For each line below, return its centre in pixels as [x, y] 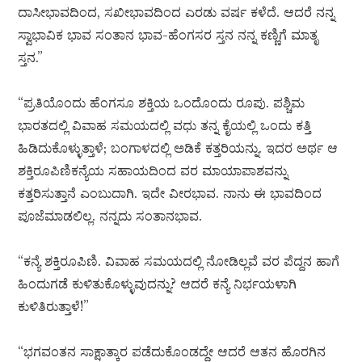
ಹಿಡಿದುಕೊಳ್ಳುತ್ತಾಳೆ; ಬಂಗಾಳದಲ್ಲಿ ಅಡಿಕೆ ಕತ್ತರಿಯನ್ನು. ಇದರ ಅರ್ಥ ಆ [178, 148]
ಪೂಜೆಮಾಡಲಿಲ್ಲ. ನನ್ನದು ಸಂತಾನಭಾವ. [110, 216]
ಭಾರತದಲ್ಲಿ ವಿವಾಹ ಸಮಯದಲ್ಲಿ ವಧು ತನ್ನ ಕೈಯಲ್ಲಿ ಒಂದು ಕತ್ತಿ [165, 126]
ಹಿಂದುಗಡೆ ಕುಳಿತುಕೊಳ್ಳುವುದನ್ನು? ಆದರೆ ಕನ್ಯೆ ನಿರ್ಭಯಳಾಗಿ [158, 284]
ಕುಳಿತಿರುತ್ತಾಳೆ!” [54, 307]
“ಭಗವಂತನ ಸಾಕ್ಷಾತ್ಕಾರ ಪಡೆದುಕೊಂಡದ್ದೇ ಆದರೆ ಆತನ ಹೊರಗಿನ [172, 352]
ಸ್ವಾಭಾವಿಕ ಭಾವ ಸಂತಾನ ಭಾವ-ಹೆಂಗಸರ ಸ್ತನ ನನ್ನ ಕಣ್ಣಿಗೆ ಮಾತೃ [168, 35]
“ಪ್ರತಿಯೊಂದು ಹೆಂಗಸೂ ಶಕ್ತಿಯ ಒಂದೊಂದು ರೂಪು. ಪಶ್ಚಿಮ [162, 103]
